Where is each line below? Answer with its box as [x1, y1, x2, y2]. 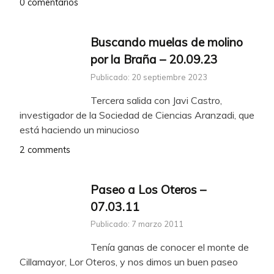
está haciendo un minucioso [20, 123, 139, 136]
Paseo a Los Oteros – [91, 182, 206, 197]
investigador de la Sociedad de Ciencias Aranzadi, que [20, 108, 254, 121]
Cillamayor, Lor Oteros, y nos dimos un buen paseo [20, 256, 238, 268]
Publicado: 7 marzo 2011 [91, 219, 183, 229]
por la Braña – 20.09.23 [91, 51, 218, 67]
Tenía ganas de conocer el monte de [91, 241, 249, 254]
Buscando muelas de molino [91, 34, 243, 50]
